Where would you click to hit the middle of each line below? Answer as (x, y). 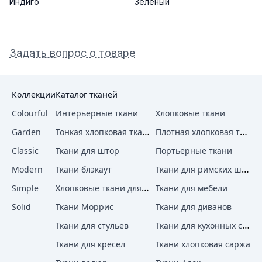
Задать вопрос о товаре (72, 53)
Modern (27, 169)
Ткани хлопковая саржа (203, 244)
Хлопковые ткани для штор (145, 188)
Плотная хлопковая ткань (243, 132)
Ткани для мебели (191, 188)
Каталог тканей (87, 94)
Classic (25, 151)
